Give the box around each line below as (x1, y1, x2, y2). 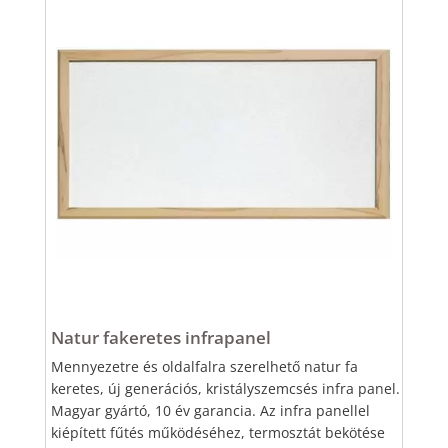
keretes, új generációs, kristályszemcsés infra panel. (50, 379, 400, 399)
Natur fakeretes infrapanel (50, 326, 271, 350)
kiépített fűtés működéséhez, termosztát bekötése (50, 423, 385, 443)
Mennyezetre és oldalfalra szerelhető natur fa (50, 357, 358, 377)
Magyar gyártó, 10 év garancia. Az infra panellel (50, 401, 370, 421)
